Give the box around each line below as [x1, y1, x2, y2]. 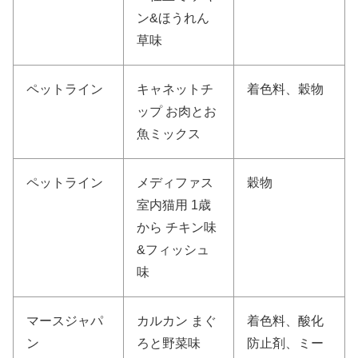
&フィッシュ [137, 243, 209, 257]
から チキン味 [137, 221, 217, 235]
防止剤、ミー [247, 336, 324, 351]
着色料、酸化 [247, 314, 324, 328]
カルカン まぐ [137, 314, 217, 328]
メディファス [137, 176, 213, 190]
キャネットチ [137, 82, 213, 97]
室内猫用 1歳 [137, 198, 211, 213]
